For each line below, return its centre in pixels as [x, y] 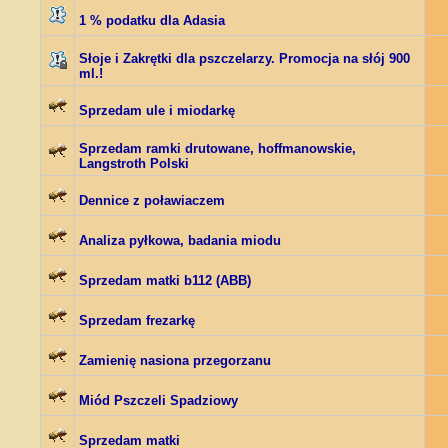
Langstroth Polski [134, 163]
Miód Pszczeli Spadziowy [158, 400]
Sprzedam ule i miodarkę [157, 110]
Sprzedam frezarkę [137, 320]
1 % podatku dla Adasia [152, 20]
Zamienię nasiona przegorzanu [175, 360]
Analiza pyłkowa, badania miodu [180, 240]
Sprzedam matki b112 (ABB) [165, 280]
